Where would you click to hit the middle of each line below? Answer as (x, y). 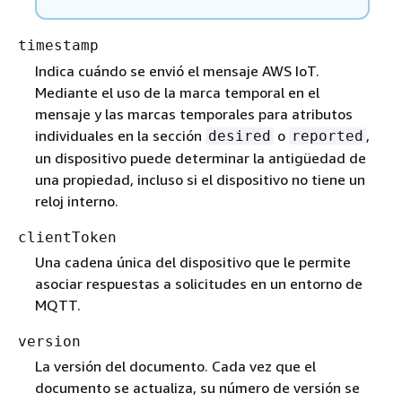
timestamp (58, 46)
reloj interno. (76, 201)
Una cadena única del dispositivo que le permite (192, 262)
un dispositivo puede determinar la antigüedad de (200, 157)
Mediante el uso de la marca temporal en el (177, 92)
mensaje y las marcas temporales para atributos (193, 114)
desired (239, 135)
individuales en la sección (120, 135)
